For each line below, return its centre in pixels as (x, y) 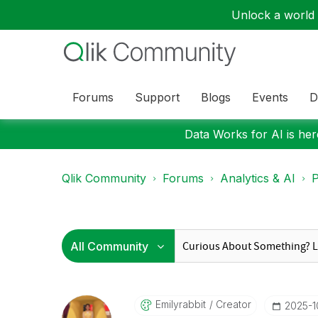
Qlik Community (104, 178)
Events (270, 97)
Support (157, 97)
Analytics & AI (258, 178)
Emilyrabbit (180, 304)
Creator (232, 304)
